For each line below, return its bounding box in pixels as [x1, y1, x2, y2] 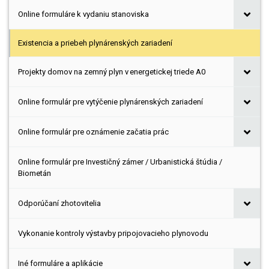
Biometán [18, 169, 51, 178]
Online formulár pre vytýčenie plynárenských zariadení [18, 97, 203, 106]
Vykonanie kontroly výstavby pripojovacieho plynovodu [18, 229, 208, 238]
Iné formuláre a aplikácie [18, 259, 103, 268]
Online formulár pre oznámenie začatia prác [18, 127, 169, 136]
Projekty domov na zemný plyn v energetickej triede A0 [18, 67, 205, 76]
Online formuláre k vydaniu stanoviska [18, 10, 149, 19]
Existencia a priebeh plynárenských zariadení [18, 38, 172, 47]
